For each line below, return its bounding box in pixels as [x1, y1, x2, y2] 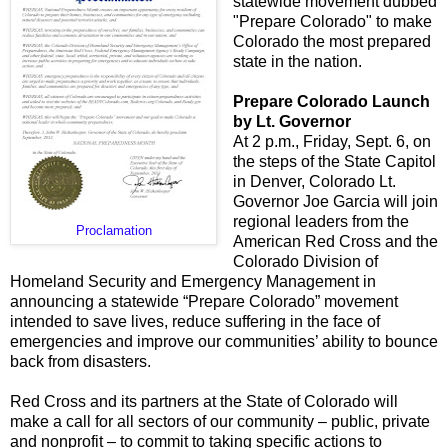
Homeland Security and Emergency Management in [10, 272, 376, 290]
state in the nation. [232, 52, 362, 70]
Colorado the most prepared [232, 32, 431, 50]
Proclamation [75, 223, 152, 238]
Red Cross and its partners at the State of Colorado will [10, 392, 398, 410]
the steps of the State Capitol [232, 152, 436, 170]
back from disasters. [10, 352, 151, 370]
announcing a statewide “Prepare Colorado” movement [10, 292, 398, 310]
